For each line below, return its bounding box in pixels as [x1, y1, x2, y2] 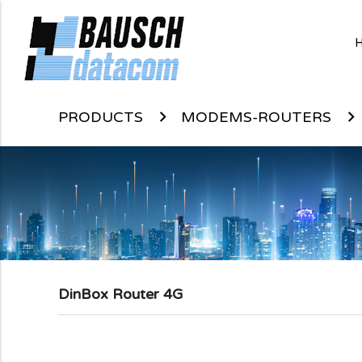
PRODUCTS [58, 108, 143, 126]
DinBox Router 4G [58, 285, 183, 304]
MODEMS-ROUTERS [181, 108, 331, 126]
